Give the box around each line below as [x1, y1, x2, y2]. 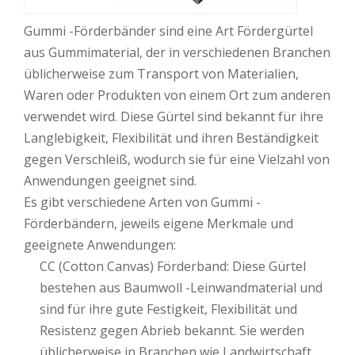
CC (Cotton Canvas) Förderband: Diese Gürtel [40, 258, 306, 276]
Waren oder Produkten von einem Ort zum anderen [24, 86, 330, 105]
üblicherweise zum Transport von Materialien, [24, 65, 299, 83]
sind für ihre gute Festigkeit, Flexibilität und [40, 300, 297, 319]
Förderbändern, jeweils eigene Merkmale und [24, 215, 293, 233]
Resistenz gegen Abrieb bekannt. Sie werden [40, 322, 304, 340]
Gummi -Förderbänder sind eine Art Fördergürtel [24, 22, 313, 40]
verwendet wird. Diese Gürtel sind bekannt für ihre [24, 108, 323, 126]
